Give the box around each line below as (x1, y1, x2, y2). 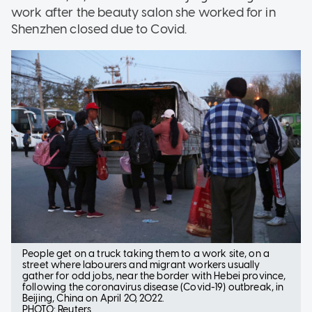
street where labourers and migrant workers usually (22, 258, 260, 271)
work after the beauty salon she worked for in (11, 4, 276, 20)
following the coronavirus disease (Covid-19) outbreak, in (22, 281, 284, 293)
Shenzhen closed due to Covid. (11, 21, 187, 37)
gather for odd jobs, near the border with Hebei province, (22, 270, 286, 282)
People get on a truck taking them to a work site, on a (22, 247, 270, 260)
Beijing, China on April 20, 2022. (22, 292, 166, 304)
